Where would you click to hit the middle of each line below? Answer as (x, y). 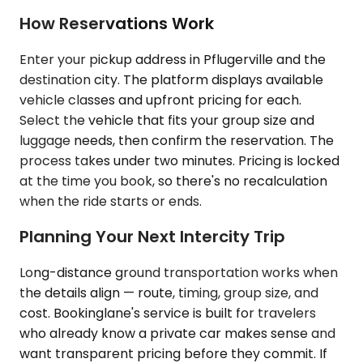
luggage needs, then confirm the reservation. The (177, 140)
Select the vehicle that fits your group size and (167, 120)
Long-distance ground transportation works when (179, 272)
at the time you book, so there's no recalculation (173, 181)
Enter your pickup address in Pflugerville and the (173, 59)
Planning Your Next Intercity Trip (152, 237)
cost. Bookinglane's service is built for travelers (168, 313)
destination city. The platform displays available (171, 79)
